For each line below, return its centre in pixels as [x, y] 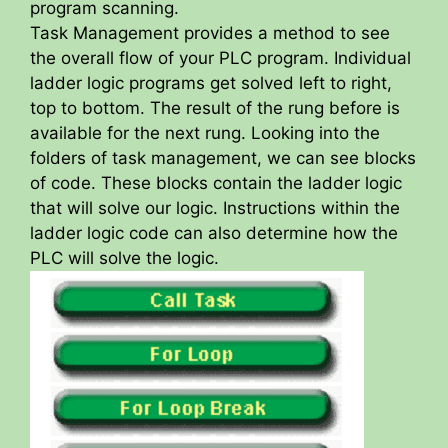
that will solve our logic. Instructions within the [215, 207]
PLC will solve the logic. [124, 257]
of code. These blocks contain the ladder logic [216, 182]
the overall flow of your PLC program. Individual [220, 57]
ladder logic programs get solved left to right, [211, 82]
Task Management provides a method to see [210, 32]
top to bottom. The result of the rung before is [215, 107]
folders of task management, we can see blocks [223, 157]
